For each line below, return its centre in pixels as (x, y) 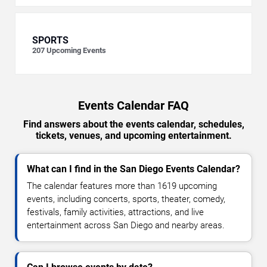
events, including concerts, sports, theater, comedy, (126, 199)
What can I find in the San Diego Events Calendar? (133, 169)
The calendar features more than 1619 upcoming (122, 186)
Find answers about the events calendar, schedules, (133, 125)
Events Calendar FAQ (133, 106)
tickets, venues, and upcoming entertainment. (133, 136)
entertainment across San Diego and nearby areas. (126, 226)
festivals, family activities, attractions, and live (115, 212)
